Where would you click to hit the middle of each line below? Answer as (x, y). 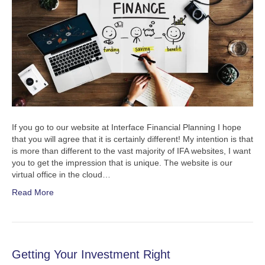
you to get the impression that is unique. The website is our (122, 163)
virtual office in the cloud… (61, 175)
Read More (33, 193)
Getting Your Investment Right (91, 255)
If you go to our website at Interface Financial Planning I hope (127, 127)
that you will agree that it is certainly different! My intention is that (132, 139)
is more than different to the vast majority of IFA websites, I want (131, 151)
